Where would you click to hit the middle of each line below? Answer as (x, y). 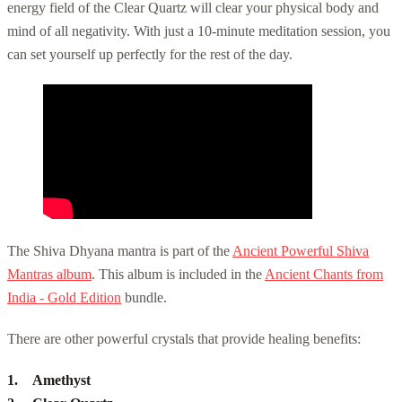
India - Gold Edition (64, 297)
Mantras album (49, 274)
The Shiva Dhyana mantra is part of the (120, 250)
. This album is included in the (178, 274)
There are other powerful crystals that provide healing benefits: (184, 338)
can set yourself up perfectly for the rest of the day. (150, 54)
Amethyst (61, 380)
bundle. (144, 297)
